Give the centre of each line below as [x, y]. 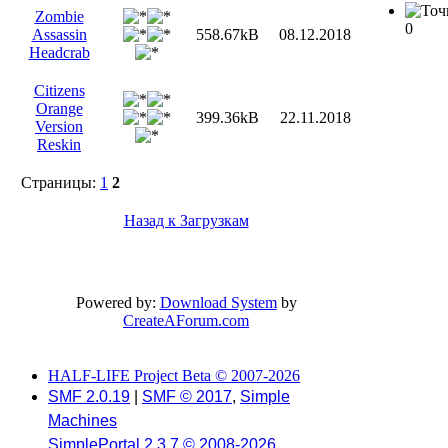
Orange [59, 109]
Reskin [59, 145]
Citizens [59, 91]
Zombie [59, 17]
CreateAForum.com [186, 321]
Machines [82, 420]
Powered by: [117, 303]
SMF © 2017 [187, 396]
